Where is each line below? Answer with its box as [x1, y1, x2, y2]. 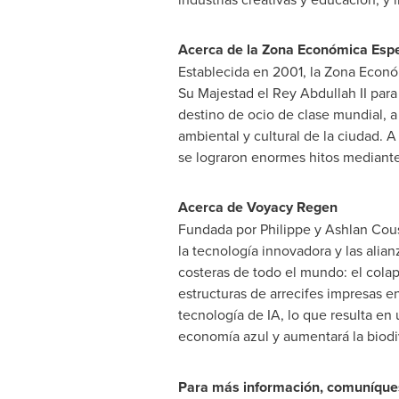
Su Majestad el [177, 83, 273, 102]
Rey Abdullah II [272, 83, 367, 102]
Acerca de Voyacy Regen [177, 197, 338, 217]
